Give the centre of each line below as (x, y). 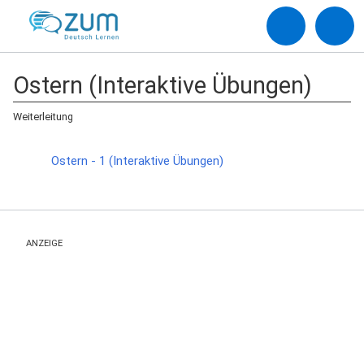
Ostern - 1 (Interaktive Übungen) (137, 161)
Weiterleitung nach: (64, 148)
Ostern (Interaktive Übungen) (162, 85)
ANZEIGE (44, 243)
